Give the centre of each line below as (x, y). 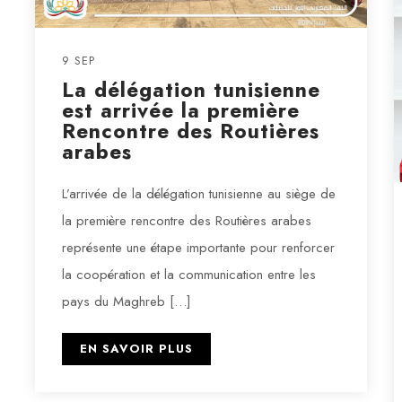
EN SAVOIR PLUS (136, 348)
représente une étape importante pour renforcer (198, 247)
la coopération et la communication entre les (188, 274)
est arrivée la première (180, 110)
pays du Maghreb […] (126, 301)
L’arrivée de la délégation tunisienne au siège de (198, 193)
